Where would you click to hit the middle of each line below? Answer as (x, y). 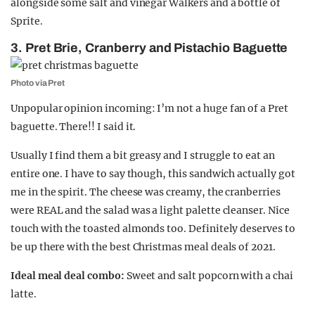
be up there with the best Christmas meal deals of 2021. (143, 247)
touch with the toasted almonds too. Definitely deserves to (153, 229)
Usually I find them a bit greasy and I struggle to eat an (143, 155)
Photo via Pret (38, 83)
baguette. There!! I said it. (73, 127)
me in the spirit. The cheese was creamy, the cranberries (146, 192)
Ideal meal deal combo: (69, 276)
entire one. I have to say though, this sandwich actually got (153, 174)
